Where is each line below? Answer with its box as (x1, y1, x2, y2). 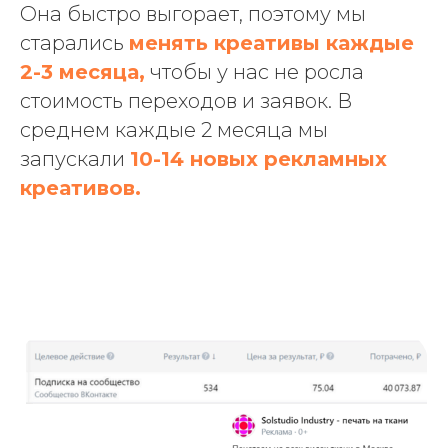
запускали (20, 147, 130, 172)
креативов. (20, 176, 141, 201)
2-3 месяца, (20, 60, 145, 85)
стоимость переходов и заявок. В (20, 89, 352, 114)
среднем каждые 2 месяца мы (20, 118, 328, 143)
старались (20, 31, 129, 56)
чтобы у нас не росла (145, 60, 364, 85)
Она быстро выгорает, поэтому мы (20, 2, 366, 27)
